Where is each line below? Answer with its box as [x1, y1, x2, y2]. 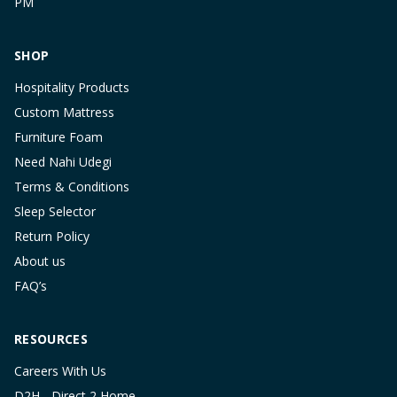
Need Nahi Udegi [14, 152, 112, 170]
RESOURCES [14, 330, 89, 347]
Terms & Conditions [14, 177, 129, 195]
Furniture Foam [14, 128, 103, 145]
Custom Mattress [14, 103, 114, 121]
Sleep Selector [14, 202, 96, 220]
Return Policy [14, 227, 90, 245]
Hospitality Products [14, 78, 129, 96]
